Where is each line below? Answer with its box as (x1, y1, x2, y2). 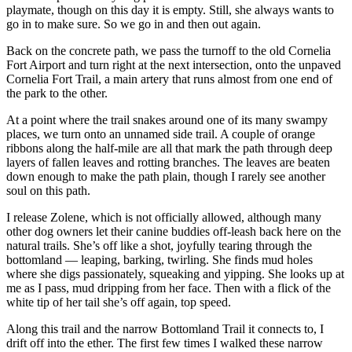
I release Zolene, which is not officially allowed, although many (6, 210, 321, 224)
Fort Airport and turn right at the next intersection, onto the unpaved (6, 57, 341, 71)
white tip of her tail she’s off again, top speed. (6, 295, 231, 309)
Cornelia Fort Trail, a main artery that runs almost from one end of (6, 71, 332, 86)
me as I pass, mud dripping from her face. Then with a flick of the (6, 280, 331, 295)
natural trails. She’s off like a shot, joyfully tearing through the (6, 238, 312, 252)
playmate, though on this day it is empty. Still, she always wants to (6, 2, 334, 16)
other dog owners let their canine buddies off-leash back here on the (6, 224, 341, 238)
